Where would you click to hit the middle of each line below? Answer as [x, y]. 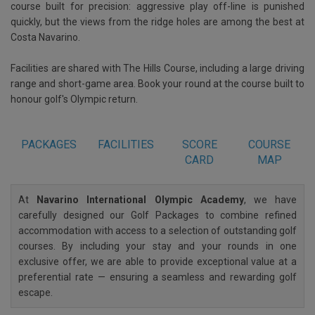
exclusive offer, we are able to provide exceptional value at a [157, 261]
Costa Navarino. [45, 37]
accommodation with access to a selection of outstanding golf [157, 230]
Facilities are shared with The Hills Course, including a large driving [157, 68]
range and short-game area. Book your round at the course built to [157, 83]
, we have [270, 199]
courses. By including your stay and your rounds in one [157, 246]
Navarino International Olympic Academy [140, 199]
